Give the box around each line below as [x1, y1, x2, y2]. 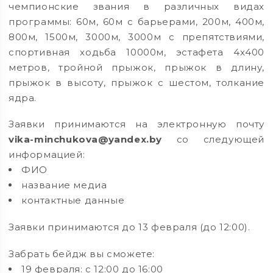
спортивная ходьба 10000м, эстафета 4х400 [9, 46, 264, 58]
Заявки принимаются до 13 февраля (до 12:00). [9, 221, 253, 233]
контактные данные [21, 194, 125, 207]
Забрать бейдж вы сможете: [9, 247, 155, 260]
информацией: [9, 149, 85, 161]
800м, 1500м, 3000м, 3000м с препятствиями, [9, 30, 264, 43]
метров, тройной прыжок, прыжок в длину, [9, 61, 264, 73]
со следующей [162, 133, 264, 146]
